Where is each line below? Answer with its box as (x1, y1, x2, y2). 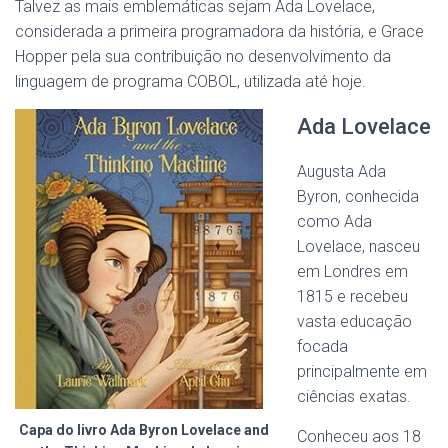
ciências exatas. (297, 386, 411, 406)
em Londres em (297, 261, 408, 281)
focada (297, 336, 348, 356)
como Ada (297, 211, 372, 231)
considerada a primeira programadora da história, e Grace (15, 21, 424, 41)
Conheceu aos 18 (297, 426, 421, 446)
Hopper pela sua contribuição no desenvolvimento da (15, 46, 391, 66)
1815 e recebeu (297, 286, 408, 306)
